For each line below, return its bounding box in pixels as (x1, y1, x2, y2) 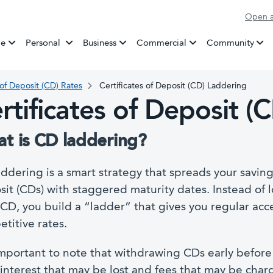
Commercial (136, 38, 186, 48)
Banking (62, 37, 96, 47)
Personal (26, 38, 63, 48)
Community (206, 38, 254, 48)
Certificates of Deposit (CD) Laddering (97, 81, 247, 90)
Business (82, 38, 116, 48)
